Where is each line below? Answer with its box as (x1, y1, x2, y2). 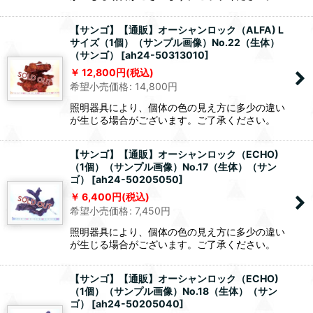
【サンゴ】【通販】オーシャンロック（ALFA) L (70, 24, 284, 36)
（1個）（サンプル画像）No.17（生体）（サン (70, 161, 277, 173)
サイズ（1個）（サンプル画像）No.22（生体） (70, 36, 279, 49)
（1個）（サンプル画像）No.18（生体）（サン (70, 285, 277, 298)
